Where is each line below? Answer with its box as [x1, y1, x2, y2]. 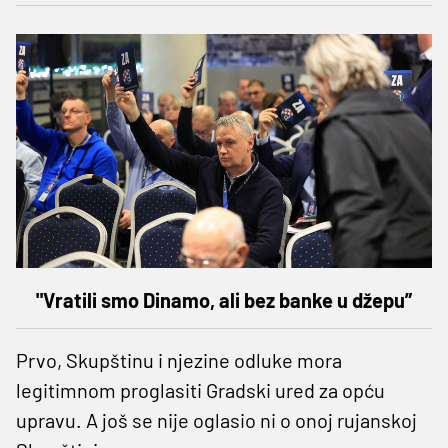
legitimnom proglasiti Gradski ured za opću [16, 378, 385, 403]
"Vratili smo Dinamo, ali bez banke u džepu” [36, 288, 412, 313]
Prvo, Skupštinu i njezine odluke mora [16, 348, 342, 373]
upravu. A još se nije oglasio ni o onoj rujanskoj [16, 408, 417, 433]
